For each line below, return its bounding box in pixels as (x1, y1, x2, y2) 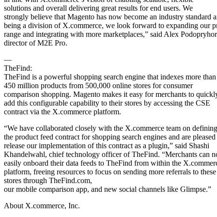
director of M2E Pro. (4, 38, 67, 47)
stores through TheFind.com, (4, 176, 92, 185)
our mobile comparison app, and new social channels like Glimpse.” (4, 185, 211, 193)
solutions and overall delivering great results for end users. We (4, 3, 193, 12)
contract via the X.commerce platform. (4, 107, 121, 116)
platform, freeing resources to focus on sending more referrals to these (4, 167, 216, 176)
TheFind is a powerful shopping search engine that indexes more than (4, 72, 216, 81)
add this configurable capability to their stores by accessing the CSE (4, 98, 210, 107)
